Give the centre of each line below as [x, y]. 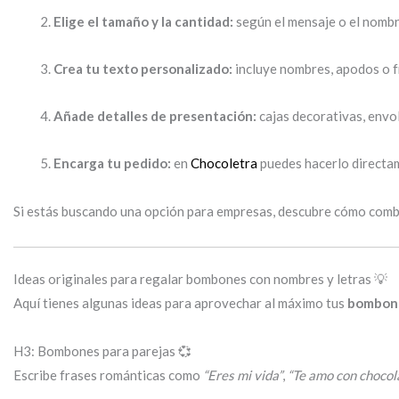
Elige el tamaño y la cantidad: [143, 21]
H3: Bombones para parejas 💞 [102, 350]
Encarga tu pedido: [112, 163]
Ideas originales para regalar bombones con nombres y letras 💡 [200, 279]
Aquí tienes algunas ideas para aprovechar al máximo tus [180, 303]
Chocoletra [224, 163]
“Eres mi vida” [243, 375]
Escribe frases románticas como [108, 375]
